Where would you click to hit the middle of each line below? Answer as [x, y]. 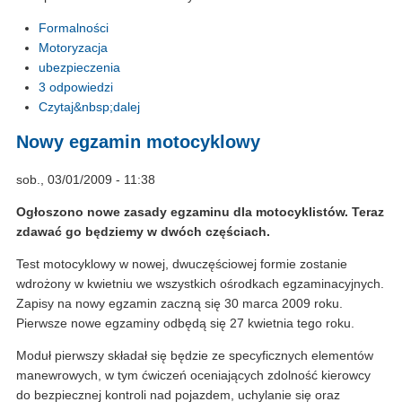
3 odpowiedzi [76, 87]
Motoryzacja [73, 48]
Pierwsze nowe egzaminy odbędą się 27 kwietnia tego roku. [185, 323]
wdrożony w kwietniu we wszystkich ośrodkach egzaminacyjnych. [200, 284]
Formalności [74, 28]
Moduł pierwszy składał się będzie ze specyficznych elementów [195, 356]
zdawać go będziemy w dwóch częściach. [143, 232]
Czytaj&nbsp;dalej [89, 107]
